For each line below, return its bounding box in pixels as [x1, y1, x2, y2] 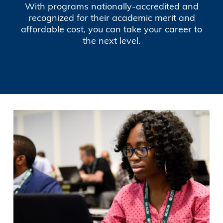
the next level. [83, 35, 140, 47]
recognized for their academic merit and [28, 12, 195, 24]
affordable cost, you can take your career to [21, 23, 202, 35]
